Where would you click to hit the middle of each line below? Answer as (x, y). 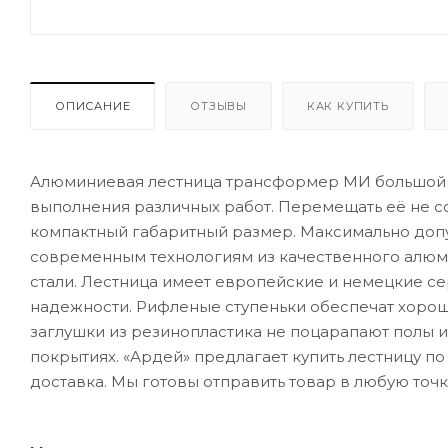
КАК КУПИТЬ (347, 105)
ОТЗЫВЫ (219, 105)
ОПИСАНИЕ (93, 105)
